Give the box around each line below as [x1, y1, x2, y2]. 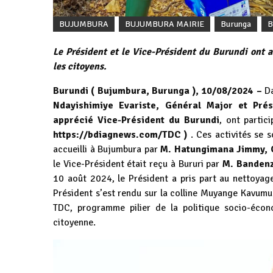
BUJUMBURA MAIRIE [125, 18, 204, 29]
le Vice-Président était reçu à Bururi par [53, 157, 223, 170]
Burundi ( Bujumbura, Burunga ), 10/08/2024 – [53, 84, 262, 97]
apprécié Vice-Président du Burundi [53, 113, 219, 126]
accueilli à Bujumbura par [53, 143, 161, 155]
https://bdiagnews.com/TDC [53, 128, 181, 141]
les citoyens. [53, 60, 107, 73]
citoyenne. [53, 216, 96, 229]
